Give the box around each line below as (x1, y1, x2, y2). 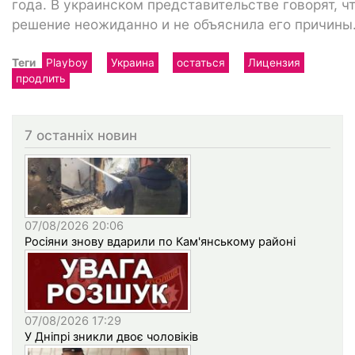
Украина (110, 55, 155, 69)
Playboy (46, 55, 88, 69)
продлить (16, 71, 66, 85)
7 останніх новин (25, 126, 137, 143)
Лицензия (248, 55, 301, 69)
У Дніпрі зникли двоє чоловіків (25, 330, 198, 345)
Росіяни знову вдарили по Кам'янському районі (25, 235, 296, 250)
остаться (177, 55, 226, 69)
